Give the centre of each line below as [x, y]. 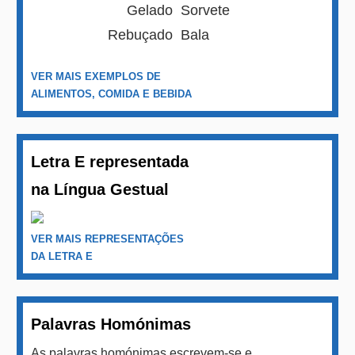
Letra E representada [110, 162]
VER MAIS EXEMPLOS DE [96, 76]
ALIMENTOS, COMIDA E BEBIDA [112, 94]
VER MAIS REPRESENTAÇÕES [108, 239]
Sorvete [206, 11]
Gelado [150, 11]
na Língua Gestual [100, 190]
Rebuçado [141, 35]
